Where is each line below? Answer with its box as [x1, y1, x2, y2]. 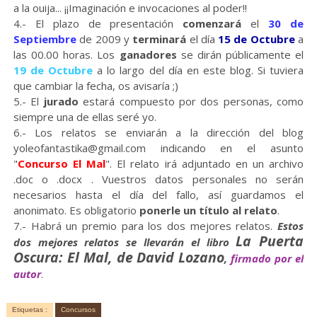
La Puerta [236, 231, 304, 251]
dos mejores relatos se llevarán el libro [13, 235, 236, 250]
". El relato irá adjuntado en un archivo [105, 156, 304, 171]
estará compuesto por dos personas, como [78, 94, 304, 109]
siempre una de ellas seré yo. [13, 110, 156, 125]
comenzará [183, 16, 242, 31]
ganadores [119, 47, 181, 62]
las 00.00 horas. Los [13, 47, 120, 62]
